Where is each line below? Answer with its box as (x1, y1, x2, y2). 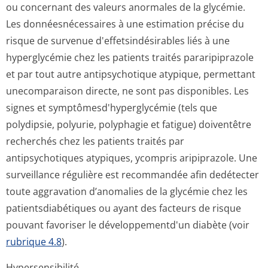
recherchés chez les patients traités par (6, 135, 184, 148)
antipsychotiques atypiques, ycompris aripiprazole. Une (6, 151, 257, 165)
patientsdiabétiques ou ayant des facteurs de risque (6, 202, 241, 215)
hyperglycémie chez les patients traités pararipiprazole (6, 51, 254, 64)
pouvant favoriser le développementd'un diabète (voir (6, 218, 249, 232)
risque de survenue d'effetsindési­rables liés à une (6, 34, 230, 47)
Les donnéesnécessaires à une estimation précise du (6, 17, 244, 31)
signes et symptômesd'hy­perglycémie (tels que (6, 101, 217, 114)
